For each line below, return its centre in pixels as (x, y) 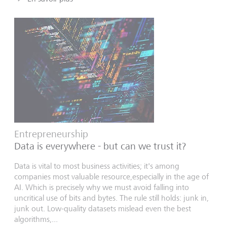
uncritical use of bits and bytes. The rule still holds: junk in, (111, 198)
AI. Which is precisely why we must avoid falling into (102, 187)
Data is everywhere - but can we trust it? (100, 146)
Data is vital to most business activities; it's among (97, 166)
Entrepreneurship (51, 134)
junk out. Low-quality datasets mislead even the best (103, 208)
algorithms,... (36, 219)
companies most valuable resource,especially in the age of (111, 176)
